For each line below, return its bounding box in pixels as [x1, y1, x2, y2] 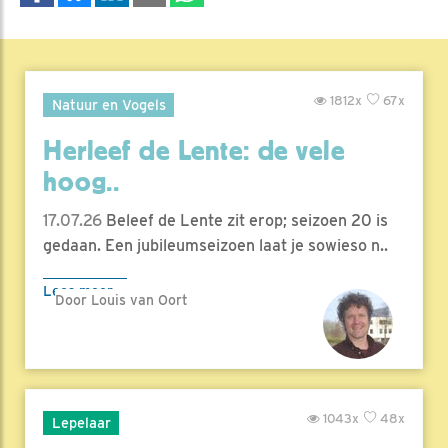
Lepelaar [51, 413, 111, 431]
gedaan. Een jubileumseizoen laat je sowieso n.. [43, 236, 388, 256]
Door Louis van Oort [55, 292, 188, 309]
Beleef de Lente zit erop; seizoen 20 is [102, 211, 388, 231]
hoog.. [43, 166, 121, 199]
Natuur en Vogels [51, 95, 166, 113]
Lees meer [43, 282, 113, 300]
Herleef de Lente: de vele [43, 135, 345, 168]
